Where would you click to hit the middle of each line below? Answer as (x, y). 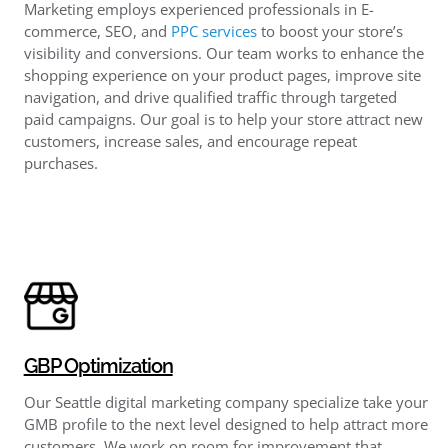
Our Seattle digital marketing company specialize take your (225, 401)
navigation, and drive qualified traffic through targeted (210, 96)
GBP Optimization (98, 365)
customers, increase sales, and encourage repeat (190, 140)
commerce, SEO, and (97, 30)
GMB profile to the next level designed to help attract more (225, 423)
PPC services (213, 30)
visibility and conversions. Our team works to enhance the (223, 52)
